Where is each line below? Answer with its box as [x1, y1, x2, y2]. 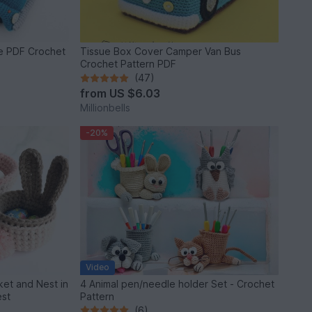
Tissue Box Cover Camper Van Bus [80, 45, 242, 58]
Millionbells [80, 102, 131, 114]
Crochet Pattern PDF [80, 58, 177, 70]
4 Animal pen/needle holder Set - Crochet [80, 277, 275, 290]
